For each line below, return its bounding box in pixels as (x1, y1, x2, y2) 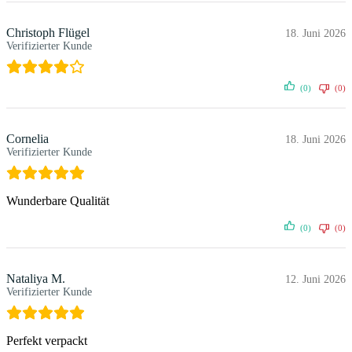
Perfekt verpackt (6, 334, 87, 348)
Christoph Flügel (6, 26, 90, 40)
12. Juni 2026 (285, 273, 346, 286)
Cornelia (6, 132, 49, 146)
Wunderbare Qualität (6, 194, 109, 208)
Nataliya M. (6, 272, 65, 286)
